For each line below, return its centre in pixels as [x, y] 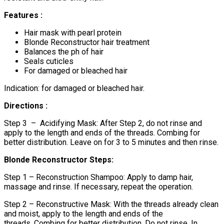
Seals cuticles [49, 61]
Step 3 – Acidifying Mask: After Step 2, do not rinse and [103, 123]
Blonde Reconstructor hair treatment [87, 42]
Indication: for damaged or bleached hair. [74, 88]
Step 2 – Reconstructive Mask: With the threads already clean [111, 204]
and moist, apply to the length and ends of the [83, 213]
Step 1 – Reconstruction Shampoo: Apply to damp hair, [98, 177]
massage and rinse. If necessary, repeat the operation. [98, 186]
